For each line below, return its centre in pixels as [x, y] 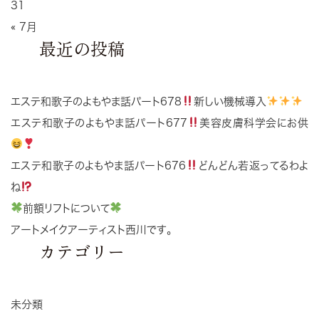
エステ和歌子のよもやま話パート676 [99, 165]
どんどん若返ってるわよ [253, 165]
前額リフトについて [67, 208]
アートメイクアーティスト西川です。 [94, 229]
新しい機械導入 [230, 101]
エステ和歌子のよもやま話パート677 [99, 122]
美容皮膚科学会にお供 [254, 122]
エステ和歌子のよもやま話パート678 [96, 101]
